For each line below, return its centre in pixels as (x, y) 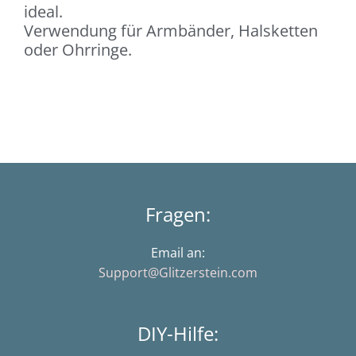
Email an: (178, 253)
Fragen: (178, 215)
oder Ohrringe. (78, 50)
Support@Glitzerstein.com (178, 273)
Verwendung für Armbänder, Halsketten (171, 31)
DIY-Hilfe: (178, 334)
